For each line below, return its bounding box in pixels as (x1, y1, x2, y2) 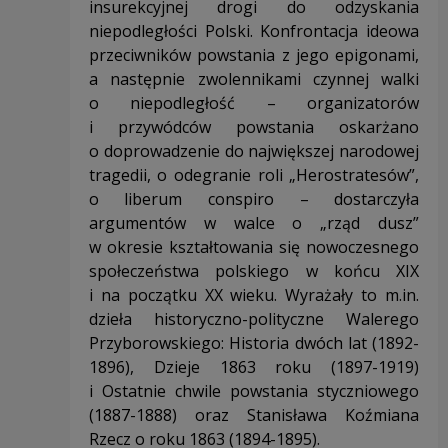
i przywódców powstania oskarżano (88, 116, 420, 139)
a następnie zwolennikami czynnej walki (88, 68, 420, 91)
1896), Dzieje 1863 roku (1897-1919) (88, 356, 420, 379)
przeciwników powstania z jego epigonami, (88, 44, 420, 67)
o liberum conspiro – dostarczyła (88, 188, 420, 211)
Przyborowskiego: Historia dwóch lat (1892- (88, 332, 420, 355)
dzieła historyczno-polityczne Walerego (88, 308, 420, 331)
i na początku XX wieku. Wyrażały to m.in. (88, 284, 420, 307)
